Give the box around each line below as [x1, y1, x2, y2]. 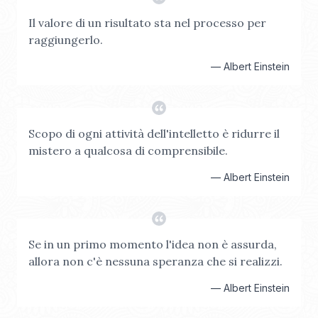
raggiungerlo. [28, 33, 103, 47]
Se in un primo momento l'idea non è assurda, [28, 237, 277, 251]
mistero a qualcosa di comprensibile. [28, 143, 228, 158]
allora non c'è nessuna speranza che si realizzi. [28, 254, 283, 268]
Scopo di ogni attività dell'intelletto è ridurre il [28, 126, 280, 141]
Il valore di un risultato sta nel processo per [28, 16, 266, 30]
